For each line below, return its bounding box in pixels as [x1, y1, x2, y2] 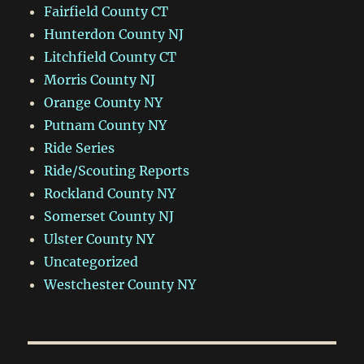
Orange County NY [44, 94, 163, 111]
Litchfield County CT [44, 49, 177, 66]
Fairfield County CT [44, 3, 169, 20]
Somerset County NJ [44, 208, 175, 225]
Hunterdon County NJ [44, 26, 184, 43]
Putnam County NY [44, 117, 167, 134]
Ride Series [44, 140, 115, 157]
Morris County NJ [44, 71, 156, 89]
